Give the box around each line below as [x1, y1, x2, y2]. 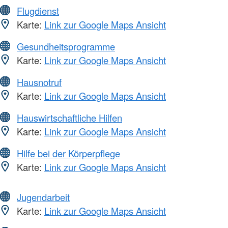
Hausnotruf [17, 75, 62, 89]
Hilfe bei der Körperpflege [17, 146, 120, 160]
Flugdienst [17, 4, 59, 17]
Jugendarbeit [17, 190, 70, 204]
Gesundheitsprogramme [17, 39, 115, 53]
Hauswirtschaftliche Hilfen [17, 110, 122, 124]
